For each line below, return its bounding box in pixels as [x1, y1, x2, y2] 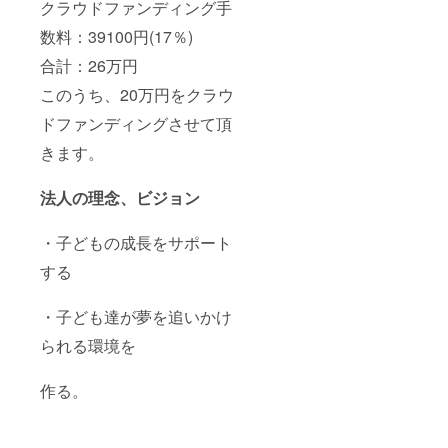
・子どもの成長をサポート [40, 231, 232, 255]
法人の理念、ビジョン [40, 186, 200, 210]
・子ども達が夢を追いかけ [40, 305, 232, 329]
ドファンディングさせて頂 [40, 112, 232, 136]
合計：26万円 [40, 54, 138, 78]
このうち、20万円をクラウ [40, 83, 234, 107]
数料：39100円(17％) [40, 25, 193, 49]
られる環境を [40, 334, 136, 358]
